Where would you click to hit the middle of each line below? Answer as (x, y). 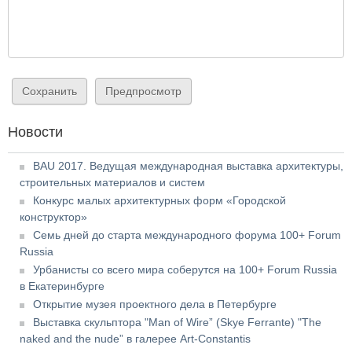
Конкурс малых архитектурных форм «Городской (159, 200)
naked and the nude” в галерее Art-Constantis (135, 338)
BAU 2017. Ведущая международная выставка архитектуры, (188, 165)
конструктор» (53, 216)
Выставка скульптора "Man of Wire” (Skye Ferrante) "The (177, 322)
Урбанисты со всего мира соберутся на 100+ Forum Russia (185, 269)
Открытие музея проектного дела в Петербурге (155, 304)
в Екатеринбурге (62, 286)
